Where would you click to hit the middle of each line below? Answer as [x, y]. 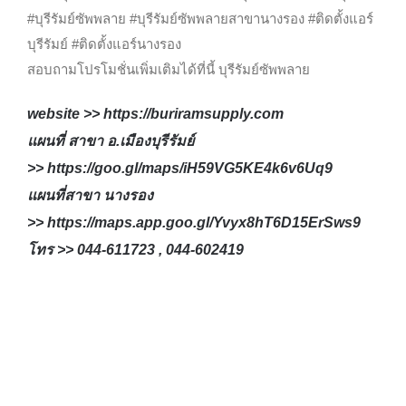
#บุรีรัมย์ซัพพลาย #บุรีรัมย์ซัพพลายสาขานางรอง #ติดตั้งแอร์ [200, 19]
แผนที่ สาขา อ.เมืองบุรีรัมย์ [110, 141]
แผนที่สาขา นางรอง [90, 196]
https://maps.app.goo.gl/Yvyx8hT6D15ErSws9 [203, 223]
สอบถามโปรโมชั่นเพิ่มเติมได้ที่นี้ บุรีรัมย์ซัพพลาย [168, 70]
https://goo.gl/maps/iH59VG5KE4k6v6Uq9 [189, 169]
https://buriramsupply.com [193, 114]
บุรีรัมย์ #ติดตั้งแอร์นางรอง [104, 44]
